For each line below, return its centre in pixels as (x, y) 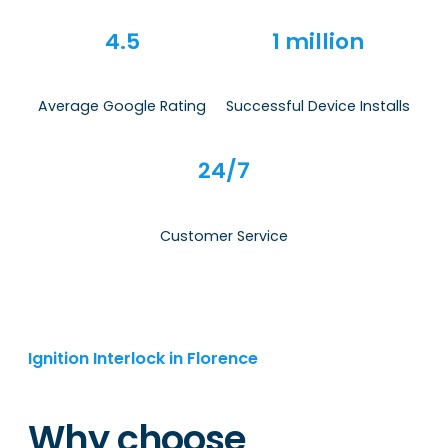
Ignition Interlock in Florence (143, 359)
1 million (318, 42)
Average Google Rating (122, 106)
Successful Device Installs (318, 106)
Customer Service (224, 235)
